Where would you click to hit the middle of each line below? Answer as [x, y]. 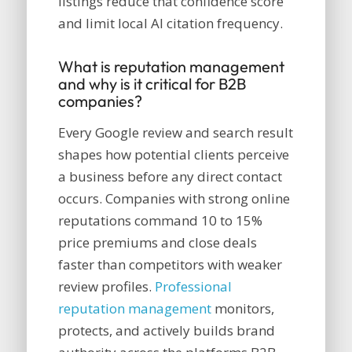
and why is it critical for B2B [152, 84]
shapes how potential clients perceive [173, 154]
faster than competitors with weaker [170, 264]
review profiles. [106, 286]
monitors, [242, 308]
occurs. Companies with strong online [174, 198]
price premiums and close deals [157, 242]
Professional [193, 286]
